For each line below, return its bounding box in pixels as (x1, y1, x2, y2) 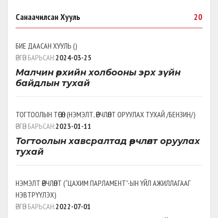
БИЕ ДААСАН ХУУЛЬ (16, 40, 72, 51)
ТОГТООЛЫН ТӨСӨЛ (16, 109, 65, 119)
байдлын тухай (16, 77, 90, 89)
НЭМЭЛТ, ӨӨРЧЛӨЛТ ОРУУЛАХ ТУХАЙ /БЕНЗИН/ (69, 109, 193, 119)
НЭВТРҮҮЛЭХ (16, 189, 54, 200)
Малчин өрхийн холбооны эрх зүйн (16, 67, 181, 78)
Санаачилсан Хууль (16, 11, 80, 22)
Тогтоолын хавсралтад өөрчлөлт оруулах (16, 135, 200, 146)
